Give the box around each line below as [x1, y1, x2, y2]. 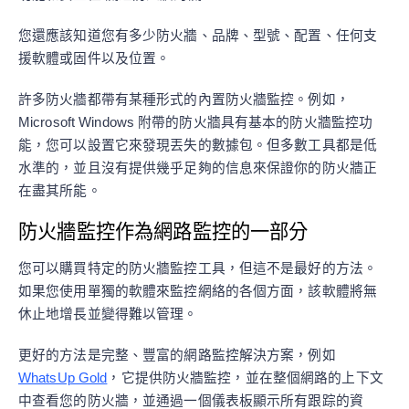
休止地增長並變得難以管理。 [18, 307, 198, 321]
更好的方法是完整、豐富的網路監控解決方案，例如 [18, 348, 336, 362]
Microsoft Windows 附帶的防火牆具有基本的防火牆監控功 [18, 115, 373, 130]
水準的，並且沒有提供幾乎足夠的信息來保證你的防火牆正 [18, 161, 378, 175]
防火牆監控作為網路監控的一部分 [18, 221, 309, 243]
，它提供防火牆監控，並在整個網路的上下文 [107, 371, 383, 385]
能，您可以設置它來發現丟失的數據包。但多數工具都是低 [18, 138, 378, 152]
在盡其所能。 [18, 184, 101, 198]
